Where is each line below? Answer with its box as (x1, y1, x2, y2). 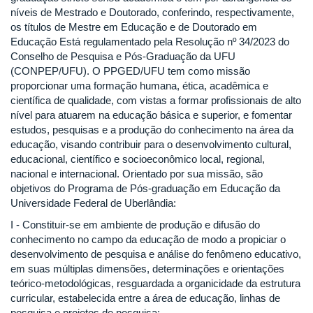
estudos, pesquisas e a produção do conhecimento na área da (10, 123, 293, 136)
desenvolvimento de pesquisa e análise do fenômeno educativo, (10, 248, 301, 261)
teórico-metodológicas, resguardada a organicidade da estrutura (10, 277, 300, 290)
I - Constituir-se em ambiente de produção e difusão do (10, 219, 260, 231)
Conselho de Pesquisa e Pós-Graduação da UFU (10, 50, 235, 62)
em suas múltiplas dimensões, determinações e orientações (10, 263, 284, 275)
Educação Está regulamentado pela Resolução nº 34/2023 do (10, 35, 289, 48)
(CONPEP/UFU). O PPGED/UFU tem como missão (10, 64, 250, 77)
